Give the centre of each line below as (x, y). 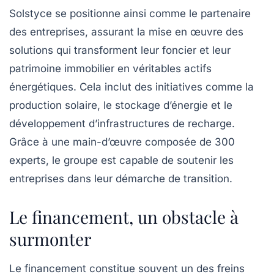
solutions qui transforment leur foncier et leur (120, 50)
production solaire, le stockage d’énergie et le (121, 106)
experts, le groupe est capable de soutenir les (121, 161)
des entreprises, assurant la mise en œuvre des (126, 32)
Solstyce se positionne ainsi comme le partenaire (130, 14)
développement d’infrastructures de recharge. (122, 124)
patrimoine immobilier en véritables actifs (110, 69)
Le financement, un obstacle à (124, 217)
